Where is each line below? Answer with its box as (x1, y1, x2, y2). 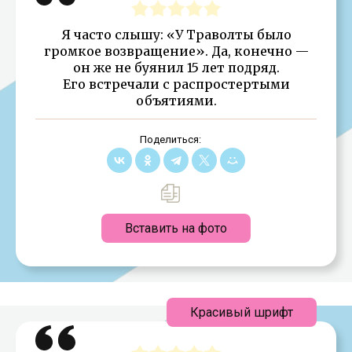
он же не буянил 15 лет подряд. (72, 59, 280, 75)
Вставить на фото (125, 220, 227, 236)
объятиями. (135, 92, 217, 108)
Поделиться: (139, 133, 201, 145)
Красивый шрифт (190, 304, 293, 320)
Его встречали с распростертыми (62, 75, 290, 92)
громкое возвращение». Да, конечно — (43, 42, 309, 59)
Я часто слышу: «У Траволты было (60, 26, 291, 42)
